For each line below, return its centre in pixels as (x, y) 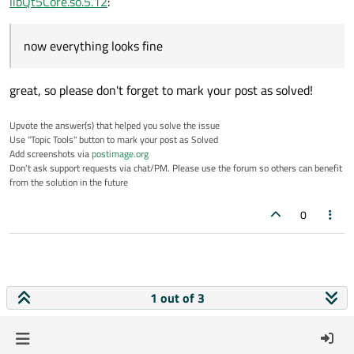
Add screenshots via (51, 153)
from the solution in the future (69, 182)
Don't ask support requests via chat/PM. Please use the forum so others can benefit (176, 168)
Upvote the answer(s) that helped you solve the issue (115, 125)
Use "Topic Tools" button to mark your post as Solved (114, 139)
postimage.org (120, 153)
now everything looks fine (93, 45)
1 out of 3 (177, 298)
